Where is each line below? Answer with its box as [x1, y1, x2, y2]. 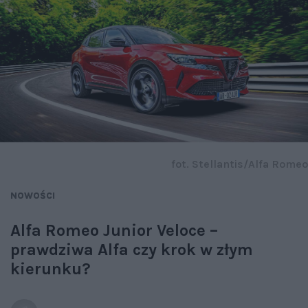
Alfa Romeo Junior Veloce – [10, 221, 218, 241]
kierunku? [10, 259, 91, 279]
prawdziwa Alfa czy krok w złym [10, 240, 253, 260]
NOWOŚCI [10, 190, 55, 201]
